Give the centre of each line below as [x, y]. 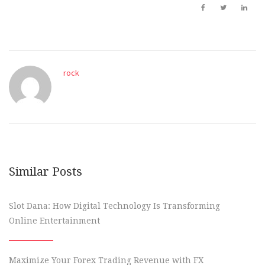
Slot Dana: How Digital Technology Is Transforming [114, 206]
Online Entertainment [54, 221]
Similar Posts [46, 171]
